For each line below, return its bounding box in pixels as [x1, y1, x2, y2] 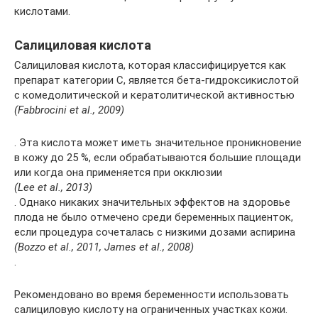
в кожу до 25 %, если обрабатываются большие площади [14, 151, 301, 165]
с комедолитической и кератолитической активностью [14, 89, 295, 102]
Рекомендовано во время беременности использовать [14, 288, 289, 302]
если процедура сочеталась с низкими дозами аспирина [14, 226, 295, 239]
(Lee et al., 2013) [14, 181, 92, 194]
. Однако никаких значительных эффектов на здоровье [14, 196, 290, 209]
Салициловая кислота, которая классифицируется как [14, 59, 286, 72]
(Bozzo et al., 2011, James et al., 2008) [14, 241, 194, 254]
